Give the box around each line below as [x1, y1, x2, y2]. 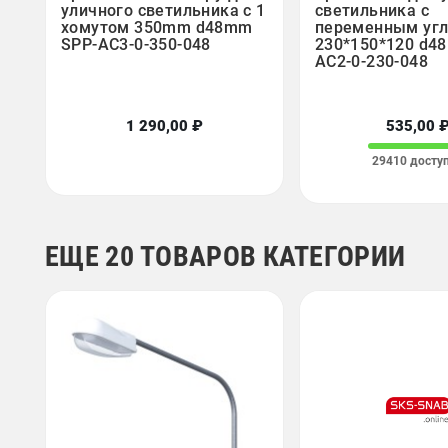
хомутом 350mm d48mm [61, 17, 253, 37]
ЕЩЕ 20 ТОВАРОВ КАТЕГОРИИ [45, 240, 406, 274]
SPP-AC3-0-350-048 [61, 34, 211, 54]
